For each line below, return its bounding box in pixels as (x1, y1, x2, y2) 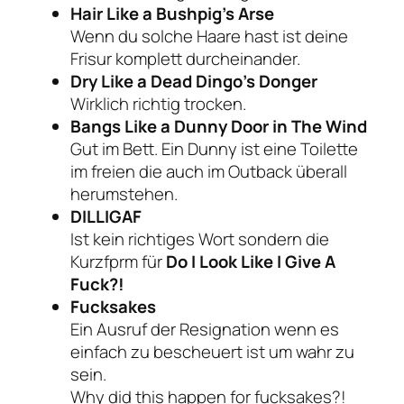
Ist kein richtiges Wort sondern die (70, 226, 329, 251)
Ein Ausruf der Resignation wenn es (70, 317, 339, 341)
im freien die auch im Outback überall (70, 159, 347, 183)
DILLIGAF (70, 204, 142, 228)
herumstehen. (70, 181, 178, 206)
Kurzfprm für (70, 249, 166, 273)
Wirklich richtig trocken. (70, 91, 246, 115)
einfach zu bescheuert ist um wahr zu (70, 339, 354, 363)
